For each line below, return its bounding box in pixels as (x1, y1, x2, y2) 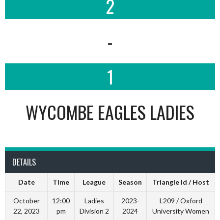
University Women (152, 207, 209, 215)
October (13, 196, 40, 205)
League (82, 178, 106, 186)
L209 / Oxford (159, 196, 202, 205)
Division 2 (79, 207, 109, 215)
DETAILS (12, 156, 36, 168)
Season (118, 178, 142, 186)
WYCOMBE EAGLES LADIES (26, 99, 194, 125)
